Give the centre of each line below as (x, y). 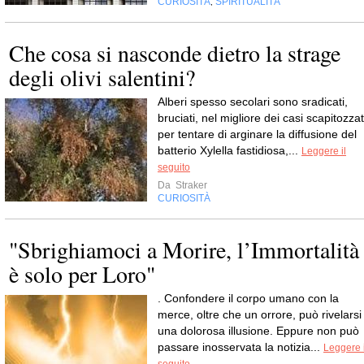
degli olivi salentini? (102, 77)
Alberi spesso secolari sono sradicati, (253, 102)
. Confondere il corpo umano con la (248, 298)
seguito (174, 167)
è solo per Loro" (82, 274)
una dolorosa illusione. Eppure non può (258, 331)
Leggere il (324, 151)
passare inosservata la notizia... (240, 347)
